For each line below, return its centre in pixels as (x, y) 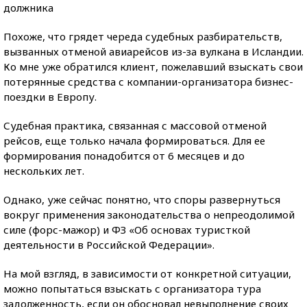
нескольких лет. (44, 171)
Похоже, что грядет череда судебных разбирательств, (143, 36)
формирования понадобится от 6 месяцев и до (124, 156)
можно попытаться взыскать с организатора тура (132, 288)
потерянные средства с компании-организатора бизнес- (148, 82)
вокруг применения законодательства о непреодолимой (149, 214)
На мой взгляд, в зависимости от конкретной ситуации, (147, 273)
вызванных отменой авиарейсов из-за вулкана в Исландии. (153, 51)
